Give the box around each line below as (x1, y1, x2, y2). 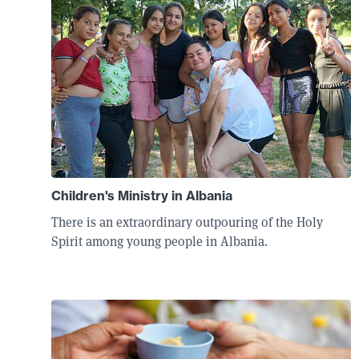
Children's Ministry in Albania (51, 188, 232, 204)
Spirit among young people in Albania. (51, 233, 268, 250)
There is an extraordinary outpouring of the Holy (51, 214, 323, 231)
